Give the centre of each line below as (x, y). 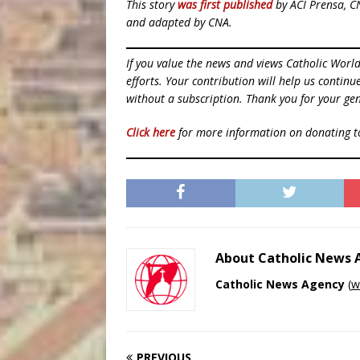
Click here (151, 133)
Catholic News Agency (280, 284)
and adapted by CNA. (179, 22)
